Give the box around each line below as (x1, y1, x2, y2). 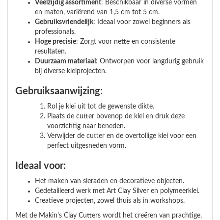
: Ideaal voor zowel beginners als (93, 19, 191, 26)
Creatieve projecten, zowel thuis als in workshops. (35, 197, 185, 204)
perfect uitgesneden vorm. (47, 142, 126, 149)
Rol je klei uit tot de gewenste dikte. (47, 103, 154, 110)
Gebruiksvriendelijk (35, 19, 93, 26)
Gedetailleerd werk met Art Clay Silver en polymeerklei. (35, 188, 199, 194)
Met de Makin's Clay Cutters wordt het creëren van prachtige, (15, 212, 202, 219)
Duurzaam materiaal (35, 58, 96, 65)
